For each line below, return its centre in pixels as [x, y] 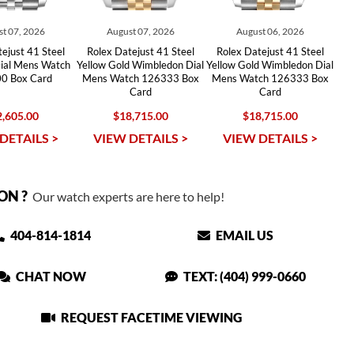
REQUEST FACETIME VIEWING [151, 317]
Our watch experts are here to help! [126, 196]
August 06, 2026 [270, 31]
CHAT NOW [50, 276]
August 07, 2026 [140, 31]
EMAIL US [244, 235]
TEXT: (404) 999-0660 [244, 276]
